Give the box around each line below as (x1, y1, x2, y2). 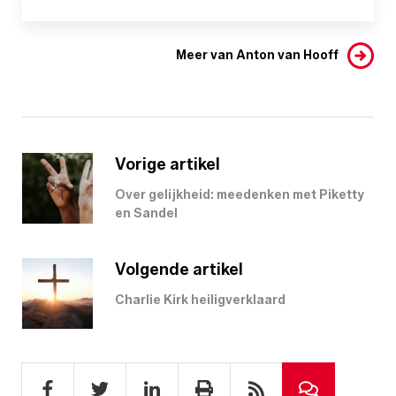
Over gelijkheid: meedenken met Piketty (115, 187, 364, 202)
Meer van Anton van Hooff (176, 47, 339, 63)
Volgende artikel (115, 259, 243, 279)
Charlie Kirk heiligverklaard (115, 292, 286, 308)
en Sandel (115, 205, 178, 221)
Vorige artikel (115, 154, 220, 174)
